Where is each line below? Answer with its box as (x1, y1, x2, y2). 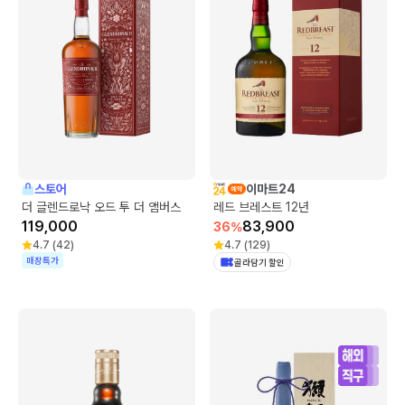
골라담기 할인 (234, 256, 285, 268)
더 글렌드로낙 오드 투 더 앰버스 (22, 199, 181, 214)
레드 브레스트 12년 (213, 199, 309, 214)
